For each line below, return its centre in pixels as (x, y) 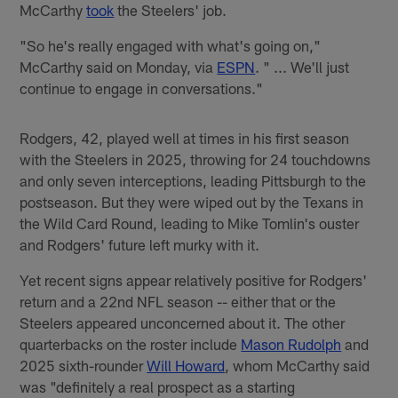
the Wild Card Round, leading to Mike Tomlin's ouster (190, 223)
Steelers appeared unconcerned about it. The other (183, 322)
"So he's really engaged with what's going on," (171, 45)
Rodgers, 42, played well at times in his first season (185, 137)
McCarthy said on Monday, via (119, 66)
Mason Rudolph (291, 343)
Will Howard (186, 365)
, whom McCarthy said (298, 365)
